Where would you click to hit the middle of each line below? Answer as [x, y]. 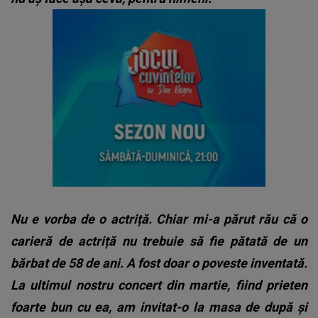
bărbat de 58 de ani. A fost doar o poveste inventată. [159, 263]
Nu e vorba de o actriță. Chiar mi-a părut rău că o [159, 219]
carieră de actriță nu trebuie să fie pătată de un [159, 241]
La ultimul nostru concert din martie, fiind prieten [159, 285]
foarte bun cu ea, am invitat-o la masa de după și [159, 307]
